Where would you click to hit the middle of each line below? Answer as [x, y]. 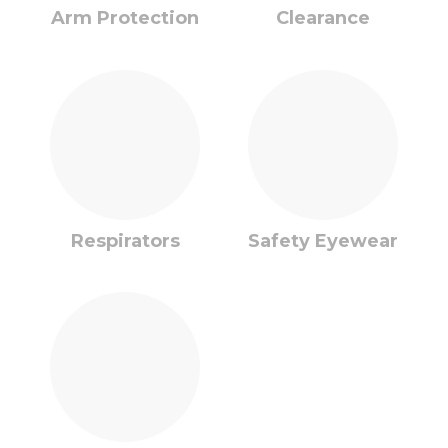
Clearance [323, 18]
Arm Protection [125, 18]
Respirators [125, 240]
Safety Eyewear [323, 240]
